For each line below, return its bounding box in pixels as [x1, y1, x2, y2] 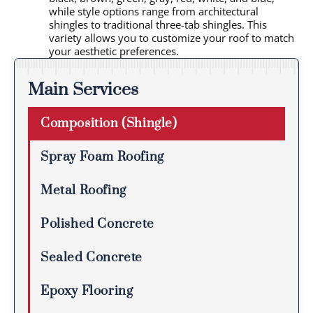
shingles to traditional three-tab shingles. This [49, 17, 267, 31]
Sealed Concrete [41, 249, 143, 265]
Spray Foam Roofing [41, 148, 164, 165]
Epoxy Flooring [41, 282, 133, 299]
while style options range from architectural [49, 3, 259, 18]
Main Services [28, 78, 138, 101]
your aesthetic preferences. [49, 43, 179, 58]
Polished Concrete [41, 215, 154, 232]
